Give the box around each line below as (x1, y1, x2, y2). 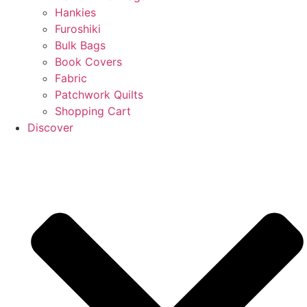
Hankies (55, 5, 96, 19)
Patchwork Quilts (55, 87, 143, 101)
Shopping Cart (55, 103, 131, 118)
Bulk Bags (55, 38, 106, 52)
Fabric (55, 71, 87, 85)
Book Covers (55, 54, 122, 69)
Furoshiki (55, 21, 101, 36)
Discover (27, 120, 73, 134)
